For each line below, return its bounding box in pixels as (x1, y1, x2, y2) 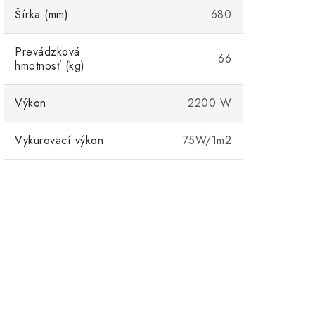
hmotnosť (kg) (15, 58, 85, 74)
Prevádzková (15, 44, 80, 60)
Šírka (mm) (15, 6, 68, 22)
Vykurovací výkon (15, 132, 103, 148)
